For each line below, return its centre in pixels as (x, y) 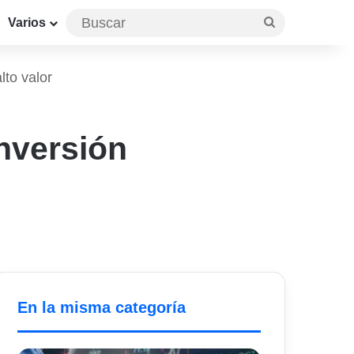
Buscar (294, 21)
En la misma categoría (102, 308)
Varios (27, 23)
